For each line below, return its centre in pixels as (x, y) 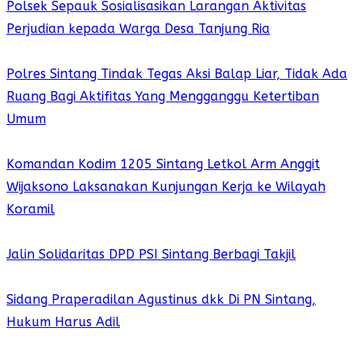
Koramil (31, 210)
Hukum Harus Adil (63, 322)
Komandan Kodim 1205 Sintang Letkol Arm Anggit (163, 164)
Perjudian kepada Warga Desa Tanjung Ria (138, 29)
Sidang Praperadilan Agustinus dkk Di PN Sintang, (161, 300)
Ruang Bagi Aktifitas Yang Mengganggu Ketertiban (163, 97)
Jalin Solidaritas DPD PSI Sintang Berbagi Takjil (151, 255)
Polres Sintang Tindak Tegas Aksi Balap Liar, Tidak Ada (177, 74)
